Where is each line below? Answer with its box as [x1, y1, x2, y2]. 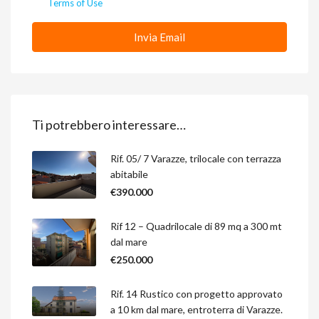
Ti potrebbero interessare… [32, 116, 186, 132]
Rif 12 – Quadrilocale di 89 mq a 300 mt [110, 219, 282, 232]
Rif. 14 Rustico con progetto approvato [110, 287, 283, 300]
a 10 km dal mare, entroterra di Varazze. [110, 303, 283, 315]
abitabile [110, 167, 148, 180]
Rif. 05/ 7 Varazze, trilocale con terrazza [110, 152, 281, 164]
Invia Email [134, 30, 185, 43]
